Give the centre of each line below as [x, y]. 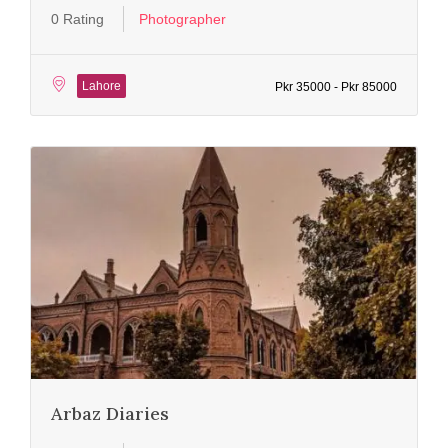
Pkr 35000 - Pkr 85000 [336, 86]
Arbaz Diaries [110, 413]
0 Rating [77, 18]
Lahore [101, 85]
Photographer [182, 18]
